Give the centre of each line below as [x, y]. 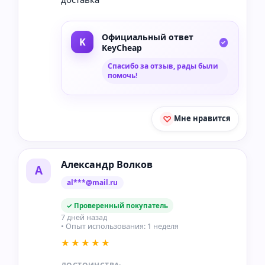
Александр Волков [107, 164]
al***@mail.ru [92, 182]
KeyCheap [122, 47]
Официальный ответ [148, 37]
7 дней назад [84, 217]
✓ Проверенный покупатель [117, 205]
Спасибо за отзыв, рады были [163, 66]
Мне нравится [202, 118]
